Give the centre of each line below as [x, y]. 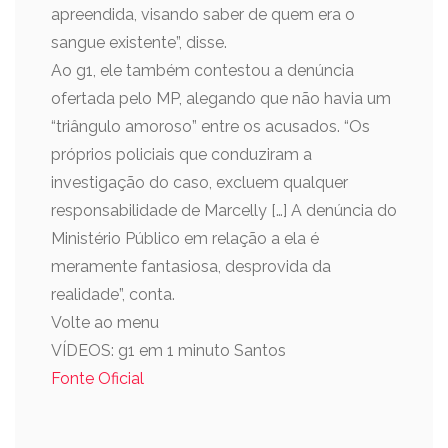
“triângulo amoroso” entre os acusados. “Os [210, 126]
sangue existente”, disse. [139, 42]
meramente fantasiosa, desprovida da [191, 266]
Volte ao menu [105, 322]
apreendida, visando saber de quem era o [203, 14]
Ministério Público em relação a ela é [185, 238]
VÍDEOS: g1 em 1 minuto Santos [168, 350]
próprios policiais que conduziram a [181, 154]
